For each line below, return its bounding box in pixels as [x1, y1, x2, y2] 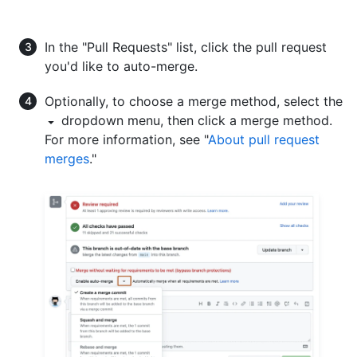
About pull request [208, 131, 320, 147]
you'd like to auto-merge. [45, 57, 198, 74]
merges [45, 150, 89, 167]
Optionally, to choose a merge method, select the [45, 92, 343, 109]
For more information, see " [45, 131, 208, 147]
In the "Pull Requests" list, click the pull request [45, 38, 327, 55]
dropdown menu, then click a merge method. [57, 112, 332, 128]
